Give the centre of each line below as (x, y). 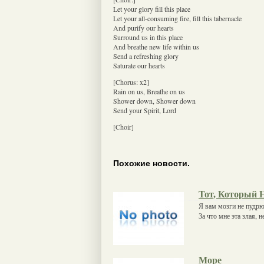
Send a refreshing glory (146, 56)
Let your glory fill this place (152, 9)
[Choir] (123, 126)
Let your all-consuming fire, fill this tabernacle (177, 18)
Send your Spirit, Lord (145, 110)
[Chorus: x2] (131, 82)
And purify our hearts (143, 27)
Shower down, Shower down (154, 100)
